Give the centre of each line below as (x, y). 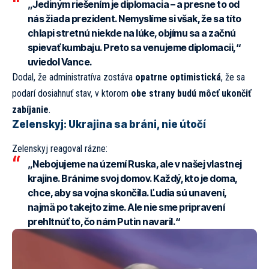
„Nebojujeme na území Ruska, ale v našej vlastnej (134, 164)
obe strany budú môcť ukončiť (191, 93)
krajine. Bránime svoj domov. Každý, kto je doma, (132, 179)
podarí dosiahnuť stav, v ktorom (71, 93)
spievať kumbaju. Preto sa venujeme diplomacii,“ (134, 47)
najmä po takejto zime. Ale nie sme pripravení (126, 207)
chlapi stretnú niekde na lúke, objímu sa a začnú (131, 33)
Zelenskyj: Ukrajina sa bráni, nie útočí (109, 124)
